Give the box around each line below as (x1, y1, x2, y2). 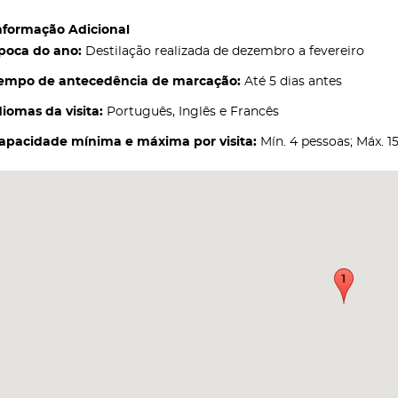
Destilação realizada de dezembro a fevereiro (82, 44, 364, 58)
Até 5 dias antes (241, 75, 342, 88)
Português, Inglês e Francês (103, 105, 279, 118)
